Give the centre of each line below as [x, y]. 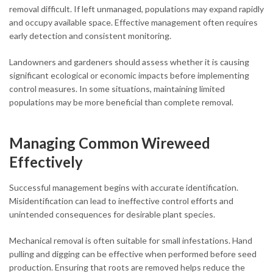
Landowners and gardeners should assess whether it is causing [129, 62]
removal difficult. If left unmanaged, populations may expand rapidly [136, 9]
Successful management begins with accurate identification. [124, 187]
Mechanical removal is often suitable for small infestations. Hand [131, 240]
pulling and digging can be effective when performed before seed [133, 253]
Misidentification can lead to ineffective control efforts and [121, 200]
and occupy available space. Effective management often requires [133, 22]
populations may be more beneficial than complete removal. [121, 102]
